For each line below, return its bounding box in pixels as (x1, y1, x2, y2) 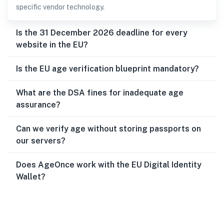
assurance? (16, 100, 60, 109)
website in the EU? (16, 40, 88, 49)
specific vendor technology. (16, 3, 104, 11)
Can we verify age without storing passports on (16, 124, 201, 133)
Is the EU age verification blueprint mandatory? (16, 64, 199, 73)
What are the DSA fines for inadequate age (16, 88, 183, 97)
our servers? (16, 136, 65, 145)
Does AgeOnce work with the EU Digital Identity (16, 160, 201, 169)
